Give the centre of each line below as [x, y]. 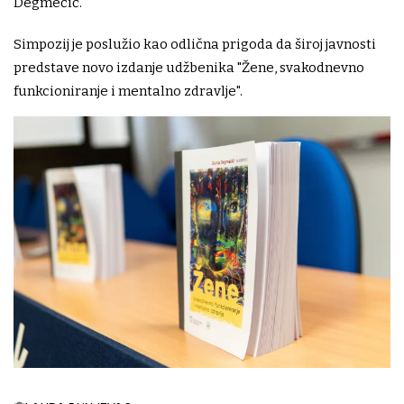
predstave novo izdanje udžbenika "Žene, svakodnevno [189, 68]
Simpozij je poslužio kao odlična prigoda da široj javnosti [195, 44]
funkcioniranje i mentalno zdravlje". [128, 91]
